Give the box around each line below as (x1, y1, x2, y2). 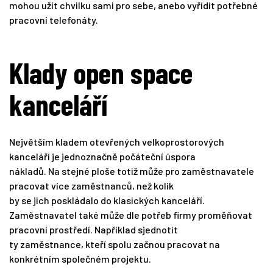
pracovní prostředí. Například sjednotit (9, 224, 178, 236)
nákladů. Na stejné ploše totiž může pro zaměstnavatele (9, 165, 254, 177)
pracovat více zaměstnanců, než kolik (9, 180, 174, 192)
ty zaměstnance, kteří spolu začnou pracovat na (9, 238, 220, 250)
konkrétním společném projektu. (9, 253, 151, 265)
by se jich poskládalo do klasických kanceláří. (9, 194, 205, 207)
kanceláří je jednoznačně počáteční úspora (9, 151, 196, 163)
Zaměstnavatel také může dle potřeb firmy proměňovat (9, 209, 252, 221)
